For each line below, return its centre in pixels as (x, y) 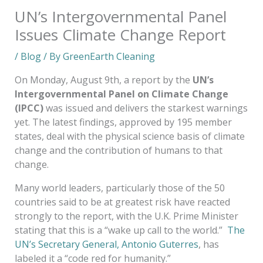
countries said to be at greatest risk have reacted (122, 202)
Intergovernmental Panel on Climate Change (121, 94)
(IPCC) (29, 108)
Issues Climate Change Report (120, 34)
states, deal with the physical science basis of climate (129, 136)
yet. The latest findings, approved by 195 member (123, 122)
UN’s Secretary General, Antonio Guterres (106, 244)
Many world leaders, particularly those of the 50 (119, 188)
